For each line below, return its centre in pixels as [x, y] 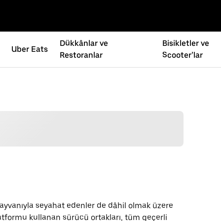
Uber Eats [30, 49]
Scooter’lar [183, 55]
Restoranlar [81, 55]
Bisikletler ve [186, 43]
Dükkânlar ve [84, 43]
